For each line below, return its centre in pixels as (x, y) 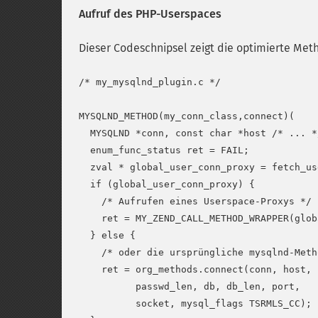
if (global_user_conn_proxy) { (167, 184)
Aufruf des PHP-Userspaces (150, 14)
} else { (107, 235)
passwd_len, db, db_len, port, (190, 286)
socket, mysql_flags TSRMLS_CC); (195, 303)
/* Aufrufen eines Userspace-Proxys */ (195, 201)
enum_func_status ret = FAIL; (164, 150)
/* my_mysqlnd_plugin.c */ (150, 82)
